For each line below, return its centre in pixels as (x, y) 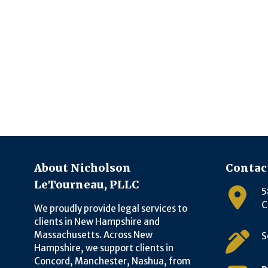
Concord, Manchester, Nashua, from (112, 261)
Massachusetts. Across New (93, 234)
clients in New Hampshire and (97, 221)
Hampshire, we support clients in (104, 248)
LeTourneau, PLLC (87, 184)
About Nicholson (83, 167)
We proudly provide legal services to (111, 208)
